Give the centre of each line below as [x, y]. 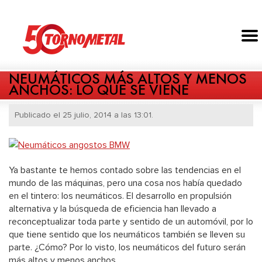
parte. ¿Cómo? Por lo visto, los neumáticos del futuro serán [127, 248]
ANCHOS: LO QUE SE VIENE [99, 90]
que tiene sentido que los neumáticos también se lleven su [127, 235]
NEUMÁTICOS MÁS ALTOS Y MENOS [128, 79]
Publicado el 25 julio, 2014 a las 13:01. [84, 115]
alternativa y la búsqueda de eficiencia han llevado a [113, 209]
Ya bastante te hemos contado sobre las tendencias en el [125, 170]
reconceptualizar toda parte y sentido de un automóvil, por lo [131, 222]
